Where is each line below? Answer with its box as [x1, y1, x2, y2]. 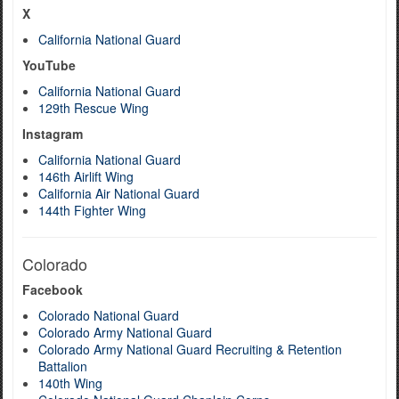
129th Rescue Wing [38, 99, 149, 117]
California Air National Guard [38, 184, 199, 202]
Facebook [22, 281, 83, 298]
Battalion [38, 357, 87, 375]
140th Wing [38, 374, 102, 392]
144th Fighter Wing [38, 201, 146, 219]
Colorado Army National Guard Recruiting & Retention [38, 340, 342, 358]
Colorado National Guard [38, 306, 179, 324]
